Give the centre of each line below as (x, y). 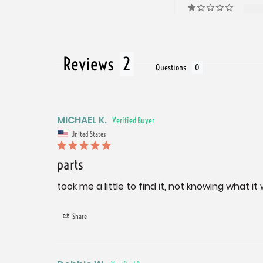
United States (88, 134)
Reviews (88, 64)
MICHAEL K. (82, 120)
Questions (171, 67)
